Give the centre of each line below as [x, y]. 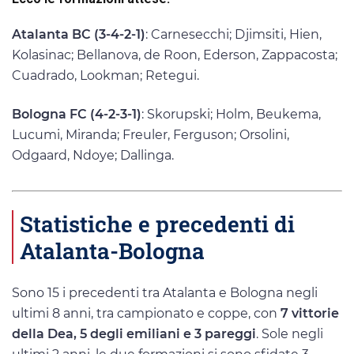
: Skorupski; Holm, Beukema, [231, 115]
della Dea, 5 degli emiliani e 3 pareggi [134, 333]
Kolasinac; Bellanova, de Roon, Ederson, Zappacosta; [175, 55]
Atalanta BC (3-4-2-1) [79, 34]
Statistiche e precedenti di [157, 224]
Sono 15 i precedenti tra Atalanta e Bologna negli [165, 292]
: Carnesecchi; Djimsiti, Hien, [233, 34]
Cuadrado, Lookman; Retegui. [105, 75]
